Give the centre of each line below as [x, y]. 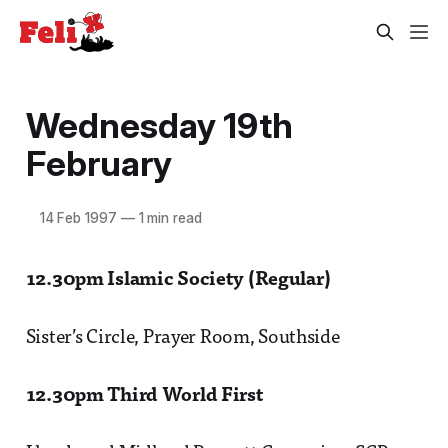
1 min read [168, 217]
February [98, 162]
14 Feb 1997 [78, 217]
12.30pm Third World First [144, 396]
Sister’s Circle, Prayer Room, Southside [182, 338]
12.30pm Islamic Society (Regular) [178, 280]
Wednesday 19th [159, 124]
